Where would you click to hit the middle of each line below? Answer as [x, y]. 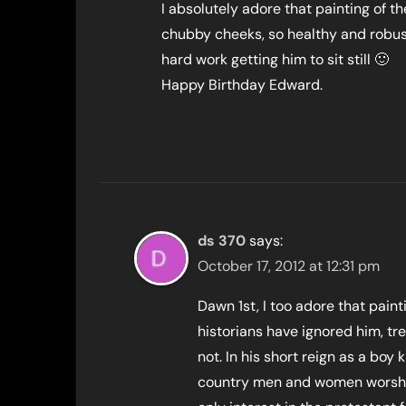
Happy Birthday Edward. [242, 85]
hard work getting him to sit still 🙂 [275, 59]
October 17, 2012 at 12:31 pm [289, 266]
